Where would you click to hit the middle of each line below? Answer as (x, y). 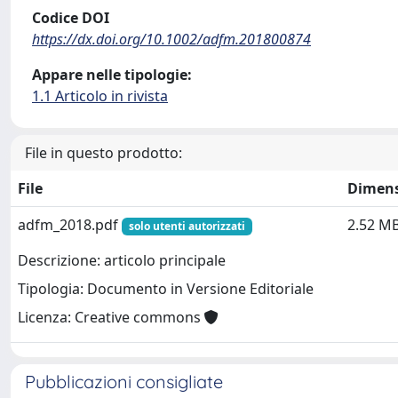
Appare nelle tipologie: (112, 75)
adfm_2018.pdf (70, 225)
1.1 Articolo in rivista (100, 96)
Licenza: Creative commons (111, 318)
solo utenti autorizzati (187, 226)
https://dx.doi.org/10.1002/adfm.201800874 (171, 39)
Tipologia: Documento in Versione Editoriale (166, 289)
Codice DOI (71, 18)
